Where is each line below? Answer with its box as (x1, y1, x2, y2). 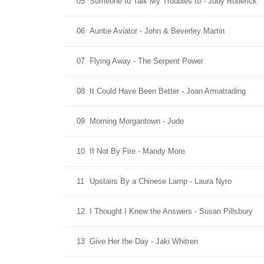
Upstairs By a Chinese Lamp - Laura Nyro (90, 177, 232, 186)
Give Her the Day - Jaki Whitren (90, 237, 198, 246)
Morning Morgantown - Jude (90, 117, 184, 126)
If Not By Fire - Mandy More (90, 147, 185, 156)
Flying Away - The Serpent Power (90, 57, 203, 65)
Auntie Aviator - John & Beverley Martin (90, 27, 225, 35)
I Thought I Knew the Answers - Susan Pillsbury (90, 207, 253, 216)
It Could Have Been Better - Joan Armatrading (90, 87, 246, 95)
